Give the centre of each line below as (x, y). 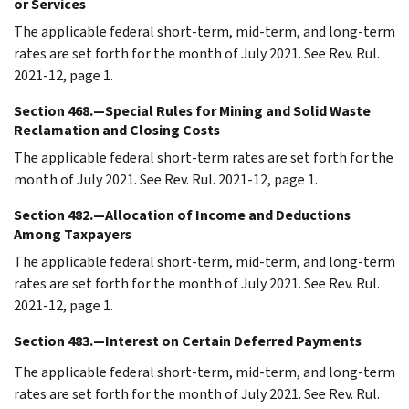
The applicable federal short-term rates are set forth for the (204, 157)
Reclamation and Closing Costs (117, 130)
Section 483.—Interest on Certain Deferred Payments (188, 341)
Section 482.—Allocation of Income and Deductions (182, 215)
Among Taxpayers (73, 234)
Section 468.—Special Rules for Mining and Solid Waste (192, 110)
